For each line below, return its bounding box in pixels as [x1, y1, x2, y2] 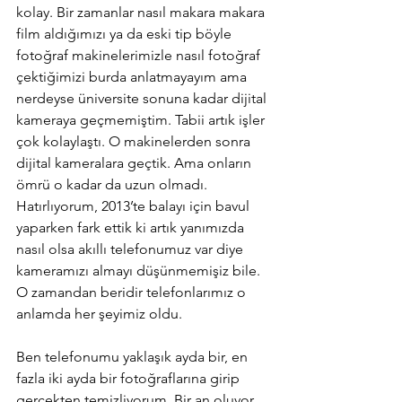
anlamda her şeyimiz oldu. [16, 304, 182, 322]
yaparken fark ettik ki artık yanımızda [16, 218, 248, 236]
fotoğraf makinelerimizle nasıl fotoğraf [16, 46, 264, 64]
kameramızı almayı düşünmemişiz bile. [16, 261, 264, 279]
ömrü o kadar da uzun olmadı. [16, 175, 211, 193]
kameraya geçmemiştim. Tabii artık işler [16, 110, 268, 128]
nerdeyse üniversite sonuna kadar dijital [16, 89, 270, 107]
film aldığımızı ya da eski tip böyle [16, 24, 235, 42]
